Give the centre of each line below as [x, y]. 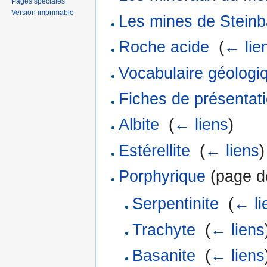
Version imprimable [43, 12]
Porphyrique [162, 177]
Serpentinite [175, 204]
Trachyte [164, 230]
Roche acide [164, 47]
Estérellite [155, 150]
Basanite [164, 256]
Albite [139, 125]
